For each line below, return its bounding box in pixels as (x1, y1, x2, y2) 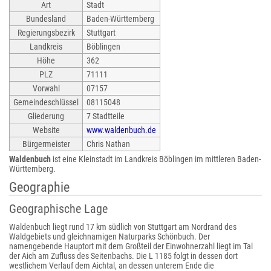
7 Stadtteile (87, 111, 125, 121)
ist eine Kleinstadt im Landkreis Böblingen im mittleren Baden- (51, 154, 261, 164)
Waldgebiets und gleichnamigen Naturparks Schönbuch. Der (9, 232, 210, 241)
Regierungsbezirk (17, 28, 75, 38)
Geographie (9, 180, 70, 195)
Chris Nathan (87, 139, 130, 149)
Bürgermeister (22, 139, 70, 149)
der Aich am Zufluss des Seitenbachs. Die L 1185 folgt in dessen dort (9, 251, 238, 261)
